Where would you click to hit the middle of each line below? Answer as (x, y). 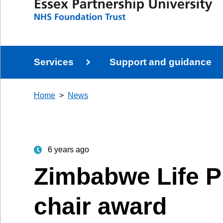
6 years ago (69, 149)
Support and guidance (161, 62)
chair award (101, 206)
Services (54, 62)
